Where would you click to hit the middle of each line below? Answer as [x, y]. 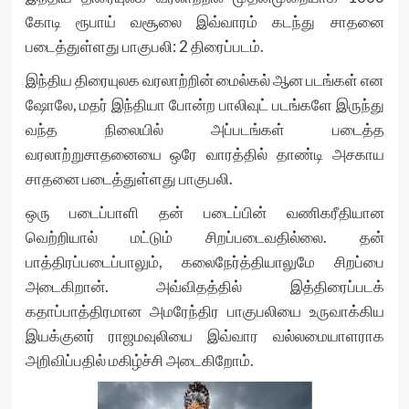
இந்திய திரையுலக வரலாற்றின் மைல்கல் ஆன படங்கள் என [204, 79]
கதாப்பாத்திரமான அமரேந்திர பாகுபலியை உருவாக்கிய [204, 310]
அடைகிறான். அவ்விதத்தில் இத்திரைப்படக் [204, 286]
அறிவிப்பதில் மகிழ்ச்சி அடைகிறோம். [139, 360]
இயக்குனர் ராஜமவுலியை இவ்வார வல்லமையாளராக [204, 335]
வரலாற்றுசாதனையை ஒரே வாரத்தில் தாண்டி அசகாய [204, 153]
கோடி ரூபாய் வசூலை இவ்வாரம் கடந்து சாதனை [204, 21]
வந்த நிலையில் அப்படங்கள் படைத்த [204, 129]
